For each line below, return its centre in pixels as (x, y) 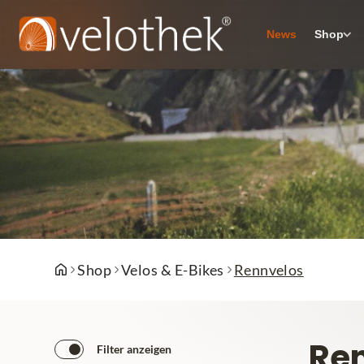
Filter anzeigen (134, 349)
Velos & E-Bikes (173, 270)
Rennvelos (269, 270)
